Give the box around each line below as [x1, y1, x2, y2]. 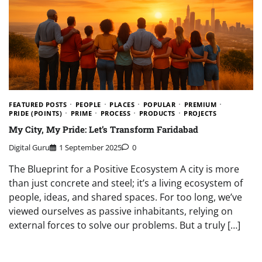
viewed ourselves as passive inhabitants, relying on [9, 205, 233, 218]
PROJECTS [184, 109, 216, 118]
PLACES [109, 100, 135, 109]
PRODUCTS [139, 109, 175, 118]
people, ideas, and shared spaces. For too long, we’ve [9, 191, 242, 204]
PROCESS [100, 109, 130, 118]
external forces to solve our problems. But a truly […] [9, 219, 240, 232]
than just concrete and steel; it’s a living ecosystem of [9, 177, 243, 190]
